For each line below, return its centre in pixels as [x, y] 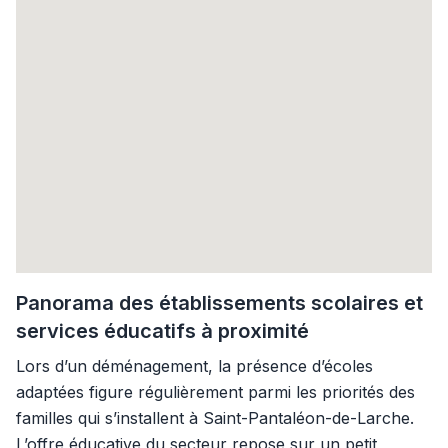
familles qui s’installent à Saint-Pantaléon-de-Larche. [215, 418]
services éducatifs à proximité [162, 331]
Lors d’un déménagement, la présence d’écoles [194, 366]
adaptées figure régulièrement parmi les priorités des [215, 392]
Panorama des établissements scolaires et [219, 303]
